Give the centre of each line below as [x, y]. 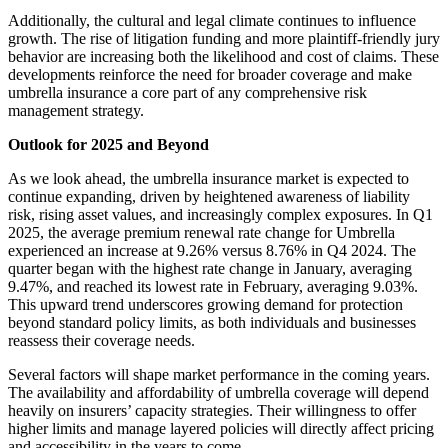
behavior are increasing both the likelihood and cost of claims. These [223, 57]
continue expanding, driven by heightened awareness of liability [209, 197]
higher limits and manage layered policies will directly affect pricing [221, 429]
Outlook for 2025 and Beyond [108, 145]
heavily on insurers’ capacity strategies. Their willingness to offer [212, 411]
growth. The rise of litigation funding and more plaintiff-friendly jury [224, 39]
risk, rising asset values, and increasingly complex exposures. [200, 215]
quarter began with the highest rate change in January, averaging [210, 269]
